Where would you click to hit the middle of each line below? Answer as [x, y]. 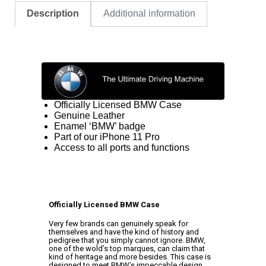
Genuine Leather [89, 115]
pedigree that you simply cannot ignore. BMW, [127, 240]
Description [53, 14]
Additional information [149, 14]
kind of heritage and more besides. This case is [129, 257]
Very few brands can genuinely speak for [118, 224]
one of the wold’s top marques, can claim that [126, 249]
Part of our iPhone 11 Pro [107, 137]
